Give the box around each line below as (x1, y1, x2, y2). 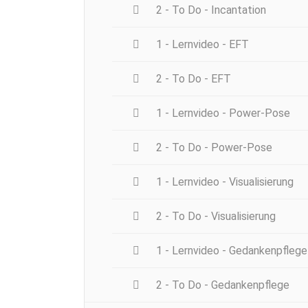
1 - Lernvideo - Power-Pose (153, 106, 290, 120)
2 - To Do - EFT (153, 71, 231, 85)
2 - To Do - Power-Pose (153, 140, 272, 154)
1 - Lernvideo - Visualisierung (153, 175, 294, 188)
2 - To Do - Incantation (153, 3, 266, 16)
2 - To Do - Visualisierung (153, 209, 276, 223)
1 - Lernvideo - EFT (153, 37, 249, 51)
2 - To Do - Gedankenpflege (153, 278, 289, 291)
